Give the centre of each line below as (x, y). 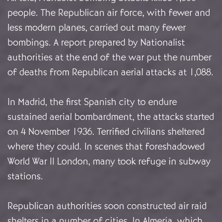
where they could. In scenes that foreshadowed (106, 147)
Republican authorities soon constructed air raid (107, 206)
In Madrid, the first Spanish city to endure (92, 102)
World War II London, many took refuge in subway (109, 162)
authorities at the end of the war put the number (110, 57)
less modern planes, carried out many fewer (97, 28)
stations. (25, 176)
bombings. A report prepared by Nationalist (96, 43)
